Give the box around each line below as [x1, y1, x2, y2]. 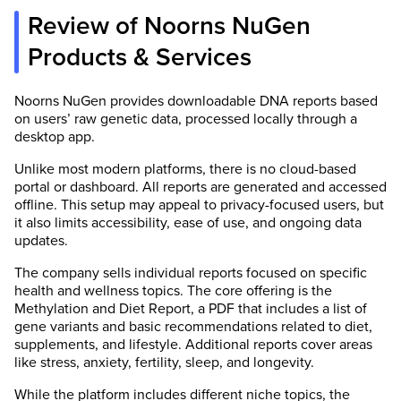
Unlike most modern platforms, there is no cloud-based [14, 159, 356, 178]
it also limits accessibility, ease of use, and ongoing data [14, 213, 362, 232]
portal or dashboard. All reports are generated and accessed [14, 177, 387, 196]
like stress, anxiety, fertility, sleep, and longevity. [14, 353, 314, 371]
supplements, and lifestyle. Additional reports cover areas [14, 335, 372, 354]
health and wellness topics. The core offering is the [14, 281, 332, 300]
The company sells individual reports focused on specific [14, 263, 367, 282]
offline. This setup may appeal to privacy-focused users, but [14, 195, 384, 214]
